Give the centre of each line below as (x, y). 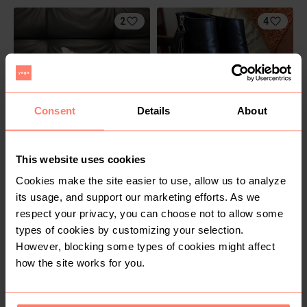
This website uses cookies (81, 159)
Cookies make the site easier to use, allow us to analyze (151, 181)
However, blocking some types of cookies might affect (145, 247)
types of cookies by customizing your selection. (130, 230)
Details (153, 110)
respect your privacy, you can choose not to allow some (149, 214)
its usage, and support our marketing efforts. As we (138, 197)
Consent (55, 110)
